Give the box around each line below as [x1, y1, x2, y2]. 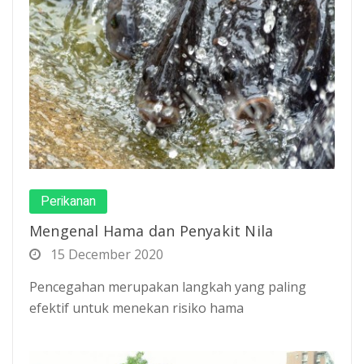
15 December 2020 [47, 245, 163, 263]
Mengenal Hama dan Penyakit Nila [29, 220, 274, 240]
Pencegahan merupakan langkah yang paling [29, 277, 306, 296]
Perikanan [41, 191, 96, 211]
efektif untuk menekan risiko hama [29, 298, 244, 317]
